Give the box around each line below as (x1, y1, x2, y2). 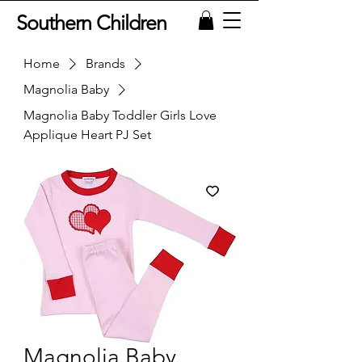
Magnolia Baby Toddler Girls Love (23, 107, 217, 123)
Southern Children (16, 11, 166, 35)
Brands (86, 55, 125, 71)
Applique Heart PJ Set (23, 126, 151, 142)
